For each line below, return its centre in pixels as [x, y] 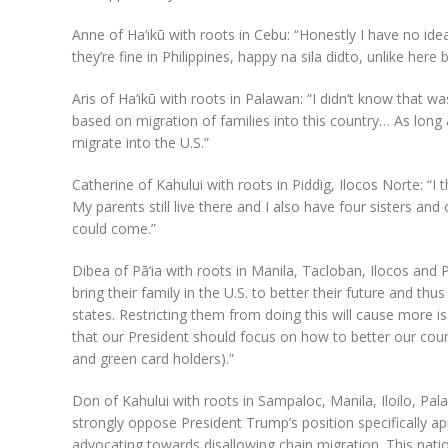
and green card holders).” [153, 359]
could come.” [114, 229]
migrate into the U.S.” [140, 143]
